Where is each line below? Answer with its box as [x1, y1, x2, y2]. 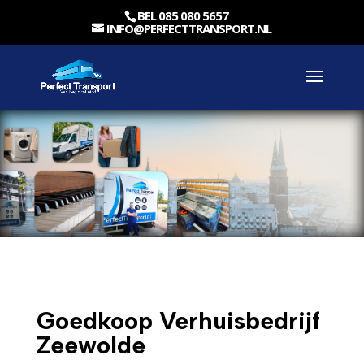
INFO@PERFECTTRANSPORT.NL [106, 20, 272, 37]
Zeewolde [36, 329, 145, 360]
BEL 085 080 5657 [137, 7, 229, 24]
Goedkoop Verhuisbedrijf [36, 305, 320, 336]
